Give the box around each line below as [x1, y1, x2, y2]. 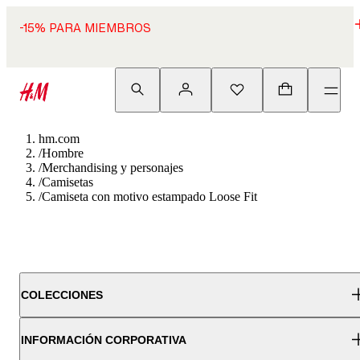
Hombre [42, 146, 84, 160]
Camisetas [42, 175, 93, 189]
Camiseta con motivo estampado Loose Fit [42, 190, 257, 203]
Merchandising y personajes [42, 161, 183, 174]
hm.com [39, 132, 80, 145]
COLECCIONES [21, 288, 103, 301]
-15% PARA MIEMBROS [19, 21, 151, 35]
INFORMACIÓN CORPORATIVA [21, 333, 186, 346]
